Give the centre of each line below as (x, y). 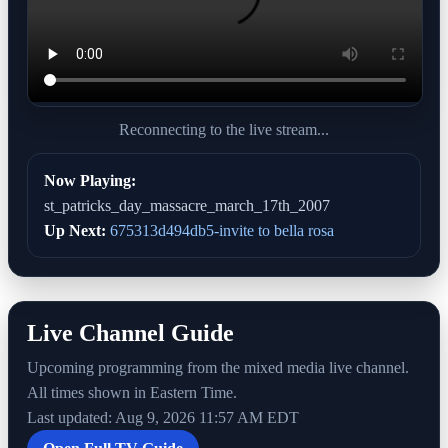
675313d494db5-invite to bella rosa (220, 230)
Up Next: (75, 230)
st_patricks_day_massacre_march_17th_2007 (187, 205)
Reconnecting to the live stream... (224, 129)
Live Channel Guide (130, 332)
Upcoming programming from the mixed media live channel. (218, 367)
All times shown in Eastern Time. (132, 392)
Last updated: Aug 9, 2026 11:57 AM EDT (163, 417)
